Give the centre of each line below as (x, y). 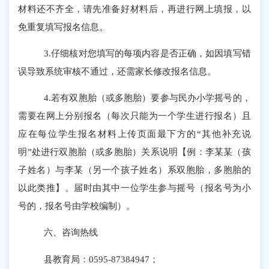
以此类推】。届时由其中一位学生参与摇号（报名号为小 (134, 188)
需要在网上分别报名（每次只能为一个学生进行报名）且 (134, 116)
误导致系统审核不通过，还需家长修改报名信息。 (117, 71)
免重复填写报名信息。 (63, 26)
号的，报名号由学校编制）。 (77, 206)
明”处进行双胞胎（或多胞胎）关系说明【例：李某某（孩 (134, 152)
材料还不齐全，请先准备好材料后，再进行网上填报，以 (134, 8)
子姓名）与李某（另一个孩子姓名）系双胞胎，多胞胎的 (134, 170)
